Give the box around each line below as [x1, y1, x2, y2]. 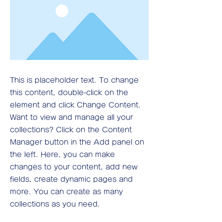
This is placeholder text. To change [10, 77, 139, 84]
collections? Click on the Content [10, 126, 132, 133]
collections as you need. [10, 201, 100, 208]
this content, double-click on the [10, 89, 128, 96]
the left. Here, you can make [10, 151, 115, 158]
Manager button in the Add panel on [10, 139, 144, 146]
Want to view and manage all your [10, 114, 133, 121]
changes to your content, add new [10, 164, 137, 170]
